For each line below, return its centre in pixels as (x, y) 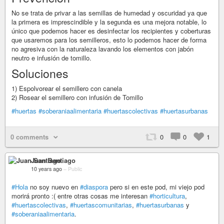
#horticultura (167, 196)
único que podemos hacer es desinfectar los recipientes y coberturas (111, 31)
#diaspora (94, 187)
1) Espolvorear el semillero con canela (67, 88)
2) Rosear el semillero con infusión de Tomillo (77, 97)
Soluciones (40, 73)
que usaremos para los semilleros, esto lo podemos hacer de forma (109, 40)
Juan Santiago (53, 160)
